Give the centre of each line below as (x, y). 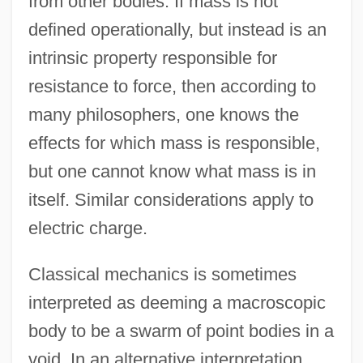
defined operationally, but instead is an (177, 29)
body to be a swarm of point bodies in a (181, 331)
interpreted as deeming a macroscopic (177, 302)
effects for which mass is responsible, (174, 143)
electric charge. (88, 228)
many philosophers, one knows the (163, 114)
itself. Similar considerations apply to (171, 199)
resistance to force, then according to (172, 86)
